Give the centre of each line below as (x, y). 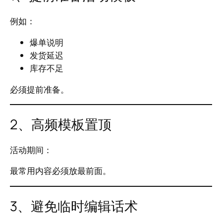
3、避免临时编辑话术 (74, 206)
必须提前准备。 (39, 89)
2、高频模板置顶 (61, 124)
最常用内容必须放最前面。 (60, 171)
